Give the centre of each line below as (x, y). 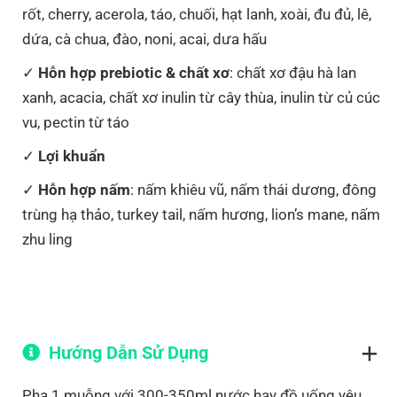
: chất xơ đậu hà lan (293, 72)
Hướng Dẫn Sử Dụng (128, 352)
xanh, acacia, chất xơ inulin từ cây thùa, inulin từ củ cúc (201, 97)
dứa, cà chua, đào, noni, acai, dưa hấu (144, 39)
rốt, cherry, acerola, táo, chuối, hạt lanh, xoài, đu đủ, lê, (197, 14)
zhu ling (47, 239)
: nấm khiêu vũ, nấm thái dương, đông (253, 189)
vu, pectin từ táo (76, 122)
